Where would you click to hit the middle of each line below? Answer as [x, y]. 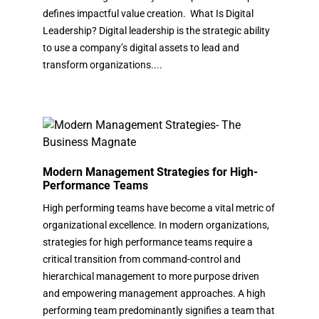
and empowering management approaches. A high [154, 293]
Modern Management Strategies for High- [150, 172]
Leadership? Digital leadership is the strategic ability [156, 30]
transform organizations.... [103, 64]
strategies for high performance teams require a [148, 242]
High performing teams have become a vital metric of [159, 208]
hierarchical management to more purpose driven [151, 276]
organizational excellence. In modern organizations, [156, 225]
